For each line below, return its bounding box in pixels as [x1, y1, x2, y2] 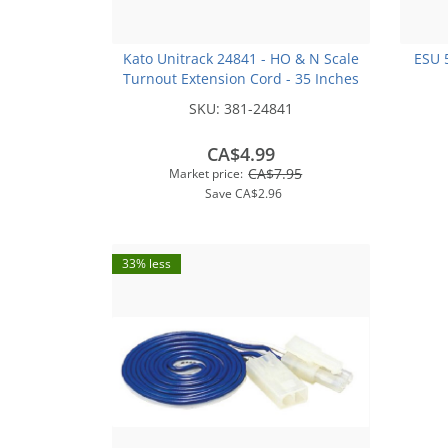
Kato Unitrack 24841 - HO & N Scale [122, 48, 359, 68]
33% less [122, 254, 171, 272]
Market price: [169, 164, 244, 182]
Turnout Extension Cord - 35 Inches [122, 68, 359, 88]
